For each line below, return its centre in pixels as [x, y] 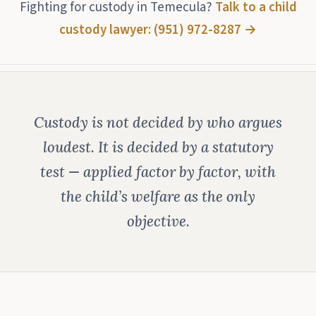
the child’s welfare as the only [158, 196]
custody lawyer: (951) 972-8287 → [158, 30]
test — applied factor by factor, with [158, 171]
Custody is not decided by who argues [158, 122]
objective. [158, 221]
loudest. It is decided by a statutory [158, 147]
